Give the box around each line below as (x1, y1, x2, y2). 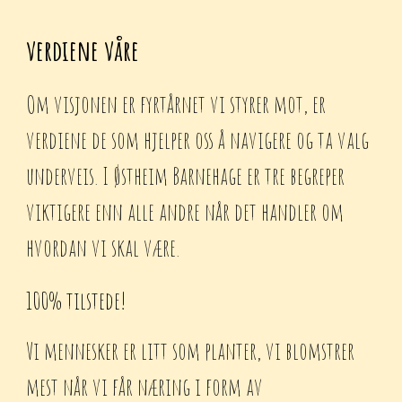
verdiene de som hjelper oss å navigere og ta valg (26, 125, 370, 155)
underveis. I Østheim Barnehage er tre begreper (26, 161, 345, 191)
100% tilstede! (26, 284, 127, 316)
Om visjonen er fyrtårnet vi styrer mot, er (26, 89, 327, 119)
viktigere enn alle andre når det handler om (26, 197, 345, 227)
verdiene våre (26, 31, 140, 68)
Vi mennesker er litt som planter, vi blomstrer (26, 335, 355, 366)
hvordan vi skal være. (26, 232, 180, 263)
